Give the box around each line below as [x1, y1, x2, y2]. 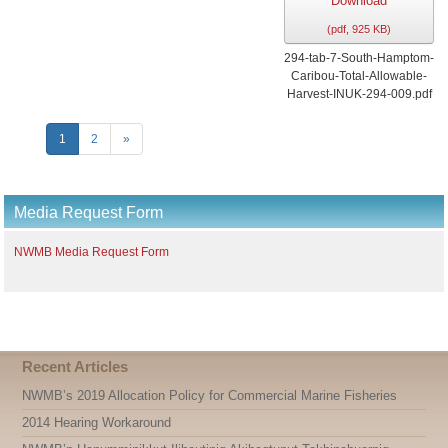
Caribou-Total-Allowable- [291, 69, 427, 83]
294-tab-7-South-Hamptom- [284, 51, 434, 65]
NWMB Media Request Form [14, 245, 169, 259]
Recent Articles [22, 358, 128, 375]
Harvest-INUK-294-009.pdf [286, 87, 432, 101]
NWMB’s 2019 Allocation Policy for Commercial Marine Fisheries [22, 388, 397, 403]
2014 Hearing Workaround [22, 415, 171, 430]
